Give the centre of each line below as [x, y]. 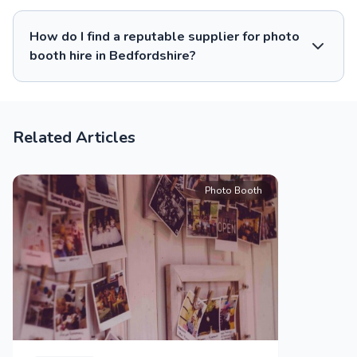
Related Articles [74, 137]
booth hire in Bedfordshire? [113, 55]
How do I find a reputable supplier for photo [165, 36]
